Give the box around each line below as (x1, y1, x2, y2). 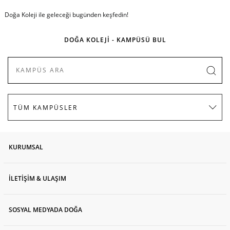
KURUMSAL (8, 143, 43, 152)
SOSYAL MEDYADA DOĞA (8, 205, 82, 215)
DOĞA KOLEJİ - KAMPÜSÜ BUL (64, 35, 166, 45)
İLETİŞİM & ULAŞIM (8, 174, 66, 183)
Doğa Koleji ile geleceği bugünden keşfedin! (4, 10, 128, 19)
